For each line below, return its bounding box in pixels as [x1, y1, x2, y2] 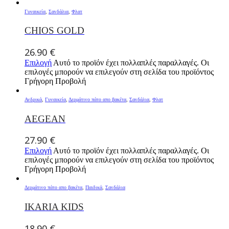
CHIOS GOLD [25, 25, 84, 36]
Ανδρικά [25, 97, 42, 102]
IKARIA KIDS [25, 201, 84, 213]
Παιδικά [85, 185, 102, 191]
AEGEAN [25, 113, 65, 124]
